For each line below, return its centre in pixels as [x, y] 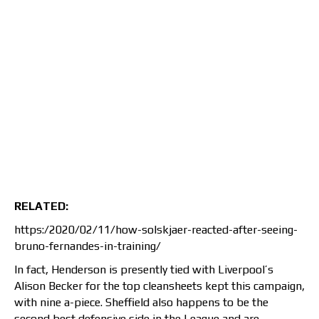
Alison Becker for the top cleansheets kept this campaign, [159, 286]
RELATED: [41, 206]
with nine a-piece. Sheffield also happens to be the [141, 302]
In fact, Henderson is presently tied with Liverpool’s [144, 269]
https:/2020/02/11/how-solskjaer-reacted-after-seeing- [156, 229]
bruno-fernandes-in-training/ [88, 246]
